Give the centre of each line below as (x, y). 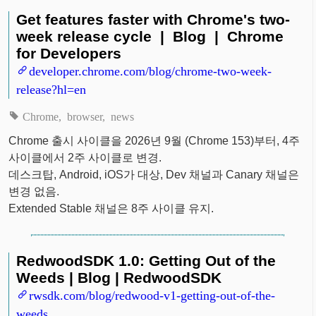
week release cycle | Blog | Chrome (150, 36)
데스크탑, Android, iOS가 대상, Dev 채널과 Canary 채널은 (154, 174)
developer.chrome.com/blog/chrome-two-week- (151, 69)
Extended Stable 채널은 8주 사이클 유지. (111, 208)
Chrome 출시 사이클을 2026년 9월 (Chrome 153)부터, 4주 (154, 140)
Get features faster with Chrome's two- (153, 19)
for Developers (69, 53)
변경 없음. (34, 191)
